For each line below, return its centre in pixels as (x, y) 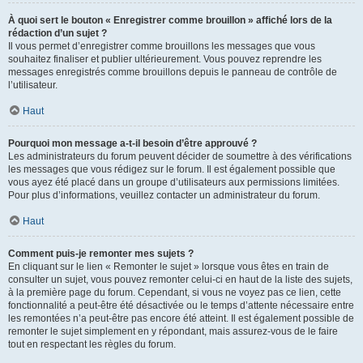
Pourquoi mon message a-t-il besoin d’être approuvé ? (132, 143)
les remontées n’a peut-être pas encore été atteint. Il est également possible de (181, 318)
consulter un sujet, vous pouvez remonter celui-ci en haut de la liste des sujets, (180, 279)
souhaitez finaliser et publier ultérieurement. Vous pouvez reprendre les (165, 59)
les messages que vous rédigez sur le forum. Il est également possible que (172, 169)
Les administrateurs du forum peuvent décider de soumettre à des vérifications (180, 156)
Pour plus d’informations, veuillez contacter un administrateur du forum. (164, 195)
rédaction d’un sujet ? (58, 33)
